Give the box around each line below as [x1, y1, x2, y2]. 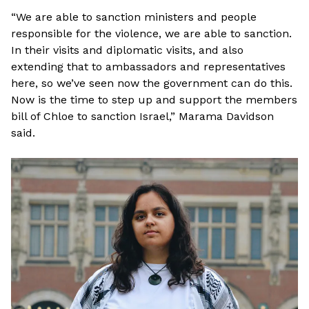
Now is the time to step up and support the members [11, 92, 297, 106]
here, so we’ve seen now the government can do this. [11, 76, 292, 90]
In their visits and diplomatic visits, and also [11, 43, 243, 57]
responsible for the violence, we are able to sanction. [11, 26, 292, 40]
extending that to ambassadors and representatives [11, 59, 286, 73]
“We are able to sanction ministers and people [11, 10, 257, 23]
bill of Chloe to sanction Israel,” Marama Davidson [11, 109, 274, 123]
